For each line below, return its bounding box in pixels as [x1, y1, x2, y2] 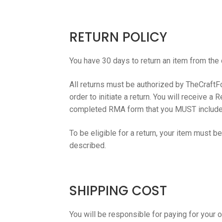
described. [69, 140, 107, 150]
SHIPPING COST [69, 181, 167, 200]
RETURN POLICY [69, 28, 167, 47]
